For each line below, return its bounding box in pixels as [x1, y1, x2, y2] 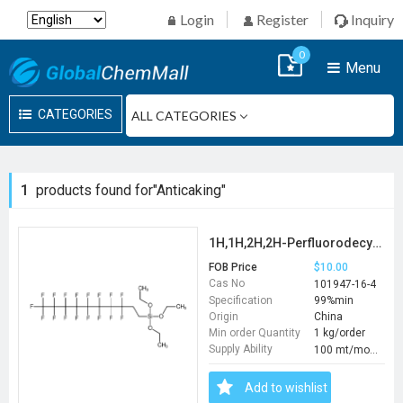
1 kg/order [314, 327, 366, 340]
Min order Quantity [209, 327, 301, 340]
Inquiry [348, 11, 394, 28]
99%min [314, 293, 354, 307]
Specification [209, 293, 273, 307]
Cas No [209, 277, 246, 291]
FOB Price [209, 260, 258, 273]
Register [254, 11, 309, 28]
